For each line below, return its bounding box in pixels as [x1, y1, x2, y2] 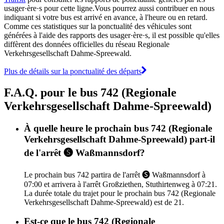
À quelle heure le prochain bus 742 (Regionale [24, 122, 212, 133]
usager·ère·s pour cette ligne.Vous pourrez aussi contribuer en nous [4, 3, 214, 12]
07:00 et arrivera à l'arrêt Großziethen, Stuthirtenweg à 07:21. [24, 179, 217, 188]
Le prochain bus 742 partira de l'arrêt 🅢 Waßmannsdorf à [24, 170, 205, 179]
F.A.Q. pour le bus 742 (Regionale [4, 85, 176, 99]
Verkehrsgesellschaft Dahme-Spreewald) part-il [24, 133, 215, 144]
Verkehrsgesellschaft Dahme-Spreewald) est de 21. [24, 197, 184, 206]
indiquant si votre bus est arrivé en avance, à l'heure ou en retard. [4, 12, 207, 21]
